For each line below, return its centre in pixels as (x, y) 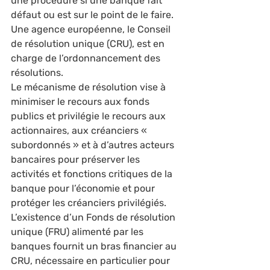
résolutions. (38, 73)
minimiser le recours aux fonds (81, 102)
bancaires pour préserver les (77, 159)
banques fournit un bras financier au (95, 246)
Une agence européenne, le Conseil (92, 29)
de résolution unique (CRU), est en (89, 44)
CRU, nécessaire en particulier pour (92, 261)
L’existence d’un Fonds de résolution (94, 217)
